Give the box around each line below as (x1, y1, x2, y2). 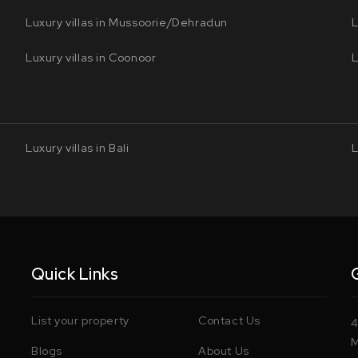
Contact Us (197, 313, 261, 328)
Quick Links (30, 264, 119, 284)
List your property (30, 313, 129, 328)
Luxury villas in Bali (26, 141, 129, 155)
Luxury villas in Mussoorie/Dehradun (26, 15, 228, 30)
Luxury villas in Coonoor (26, 50, 157, 65)
